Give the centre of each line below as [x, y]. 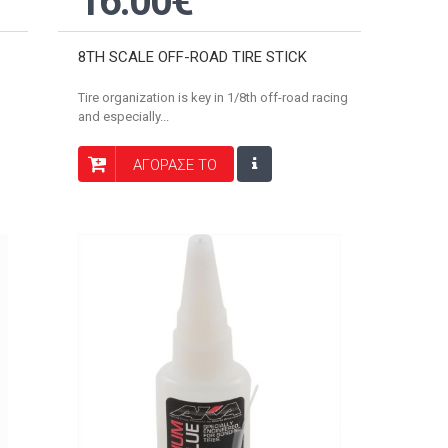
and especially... [123, 116]
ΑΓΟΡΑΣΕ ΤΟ [174, 164]
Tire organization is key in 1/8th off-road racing [212, 97]
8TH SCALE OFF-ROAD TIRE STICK [192, 56]
